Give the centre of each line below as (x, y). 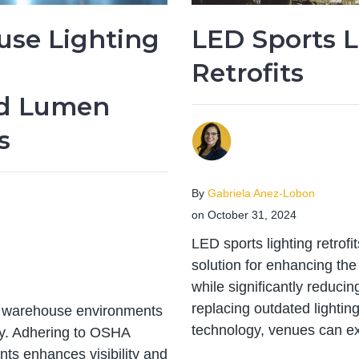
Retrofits (248, 73)
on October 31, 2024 (244, 216)
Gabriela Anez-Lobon (261, 194)
